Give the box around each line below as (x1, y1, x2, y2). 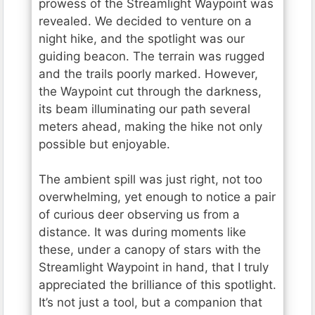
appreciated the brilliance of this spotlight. (39, 278, 276, 292)
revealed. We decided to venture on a (39, 13, 252, 28)
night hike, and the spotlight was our (39, 31, 245, 46)
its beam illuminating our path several (39, 101, 250, 116)
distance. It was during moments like (39, 225, 246, 240)
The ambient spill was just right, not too (39, 172, 262, 187)
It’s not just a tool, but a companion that (39, 295, 262, 310)
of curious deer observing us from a (39, 207, 240, 222)
